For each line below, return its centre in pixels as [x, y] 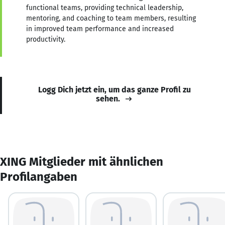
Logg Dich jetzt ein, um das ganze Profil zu [115, 89]
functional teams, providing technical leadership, [105, 8]
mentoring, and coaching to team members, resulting [111, 18]
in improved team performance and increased [100, 29]
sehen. [108, 98]
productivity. [46, 39]
